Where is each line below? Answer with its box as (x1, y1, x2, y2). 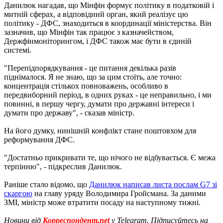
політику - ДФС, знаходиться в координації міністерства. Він (4, 18, 212, 27)
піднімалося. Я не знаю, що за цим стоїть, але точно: (4, 72, 182, 81)
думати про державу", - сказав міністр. (4, 108, 134, 117)
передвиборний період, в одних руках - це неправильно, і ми (4, 90, 212, 99)
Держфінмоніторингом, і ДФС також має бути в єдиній (4, 36, 192, 45)
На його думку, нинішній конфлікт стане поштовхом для (4, 126, 196, 135)
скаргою (4, 189, 32, 198)
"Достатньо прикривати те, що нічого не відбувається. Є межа (4, 153, 216, 162)
